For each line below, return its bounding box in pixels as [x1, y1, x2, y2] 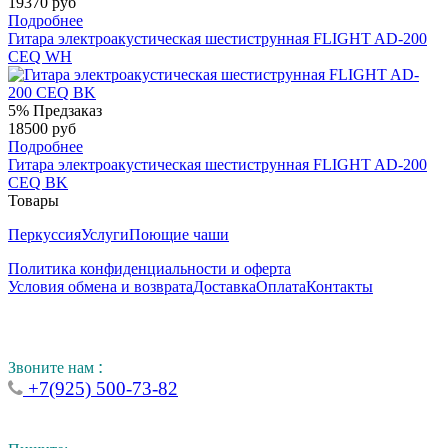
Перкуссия [8, 225, 81, 243]
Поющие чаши [129, 225, 229, 243]
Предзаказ [33, 101, 102, 119]
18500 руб [8, 119, 76, 137]
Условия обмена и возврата [8, 277, 193, 295]
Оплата [256, 277, 306, 295]
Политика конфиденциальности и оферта [8, 259, 291, 277]
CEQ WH [8, 47, 72, 65]
